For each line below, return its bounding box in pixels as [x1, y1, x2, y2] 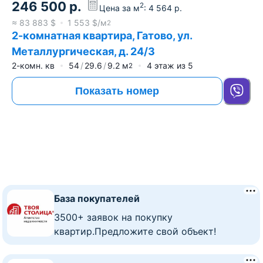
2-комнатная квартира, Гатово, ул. [12, 29, 193, 42]
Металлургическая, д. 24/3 [12, 45, 155, 58]
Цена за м [99, 2, 140, 13]
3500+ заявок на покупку [54, 211, 173, 224]
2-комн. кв [12, 60, 55, 71]
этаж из [152, 60, 188, 71]
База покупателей [54, 193, 140, 205]
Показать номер [75, 85, 159, 97]
